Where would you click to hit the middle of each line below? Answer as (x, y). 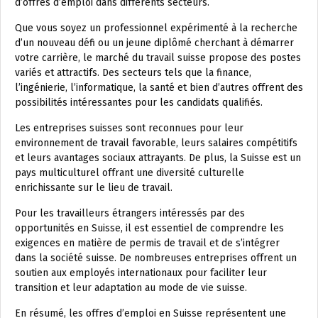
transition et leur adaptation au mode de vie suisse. (131, 288)
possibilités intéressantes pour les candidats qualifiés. (139, 103)
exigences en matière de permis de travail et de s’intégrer (147, 243)
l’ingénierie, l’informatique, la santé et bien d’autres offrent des (159, 88)
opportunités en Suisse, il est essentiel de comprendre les (149, 229)
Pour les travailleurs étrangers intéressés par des (130, 214)
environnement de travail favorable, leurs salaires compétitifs (156, 143)
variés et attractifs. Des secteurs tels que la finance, (133, 73)
